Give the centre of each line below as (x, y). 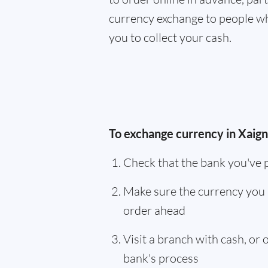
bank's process (161, 258)
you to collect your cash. (170, 37)
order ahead (154, 210)
